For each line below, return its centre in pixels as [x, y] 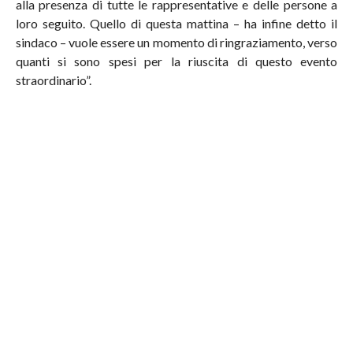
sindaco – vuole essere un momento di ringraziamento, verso [176, 43]
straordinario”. [53, 80]
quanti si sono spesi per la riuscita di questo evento [176, 61]
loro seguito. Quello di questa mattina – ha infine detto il [176, 24]
